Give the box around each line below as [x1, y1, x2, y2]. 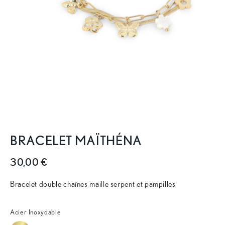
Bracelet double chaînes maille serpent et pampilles [10, 179, 176, 189]
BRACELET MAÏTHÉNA [10, 133, 142, 148]
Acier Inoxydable [10, 207, 61, 216]
